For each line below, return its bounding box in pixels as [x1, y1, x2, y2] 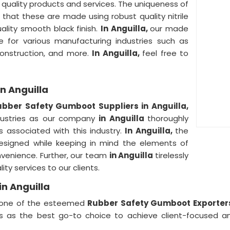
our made [150, 23, 189, 34]
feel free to [142, 48, 188, 59]
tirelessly [155, 150, 189, 161]
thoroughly [147, 113, 189, 124]
